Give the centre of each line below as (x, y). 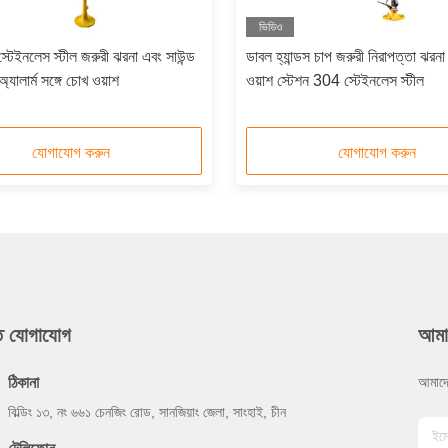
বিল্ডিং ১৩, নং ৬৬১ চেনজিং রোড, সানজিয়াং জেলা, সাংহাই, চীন (147, 412)
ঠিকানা (23, 382)
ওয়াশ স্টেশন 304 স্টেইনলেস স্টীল (335, 80)
